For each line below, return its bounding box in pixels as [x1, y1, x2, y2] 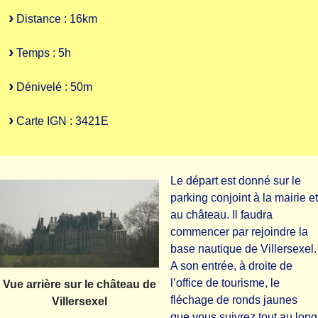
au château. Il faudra [170, 209, 273, 221]
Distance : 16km [13, 13, 97, 26]
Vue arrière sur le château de [3, 278, 156, 291]
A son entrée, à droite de [170, 260, 292, 272]
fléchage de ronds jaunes [170, 294, 297, 306]
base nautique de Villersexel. [170, 243, 317, 255]
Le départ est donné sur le [170, 175, 301, 187]
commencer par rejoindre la [170, 226, 308, 238]
